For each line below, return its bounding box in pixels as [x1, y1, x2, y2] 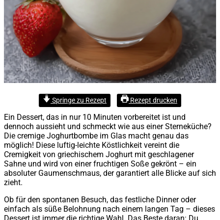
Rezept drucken [129, 96, 177, 105]
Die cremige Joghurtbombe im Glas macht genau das [4, 131, 189, 140]
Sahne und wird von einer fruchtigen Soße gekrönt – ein [4, 159, 196, 168]
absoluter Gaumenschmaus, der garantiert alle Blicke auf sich [4, 168, 216, 178]
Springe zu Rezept [51, 96, 107, 105]
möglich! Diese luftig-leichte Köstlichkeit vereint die [4, 140, 179, 150]
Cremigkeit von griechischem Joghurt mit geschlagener [4, 149, 194, 159]
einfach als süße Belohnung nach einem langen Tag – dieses [4, 204, 215, 214]
